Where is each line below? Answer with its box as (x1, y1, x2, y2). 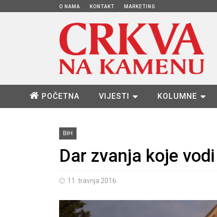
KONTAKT (90, 4, 114, 9)
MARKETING (124, 4, 155, 9)
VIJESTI (98, 92, 129, 101)
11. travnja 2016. (67, 177, 118, 185)
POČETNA (41, 92, 79, 101)
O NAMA (59, 4, 80, 9)
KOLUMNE (157, 92, 197, 101)
